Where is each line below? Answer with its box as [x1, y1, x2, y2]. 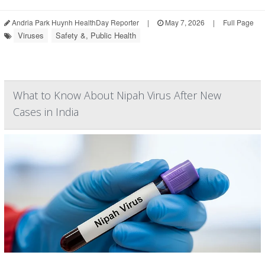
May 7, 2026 [163, 17, 205, 27]
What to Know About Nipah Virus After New [13, 88, 221, 102]
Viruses [18, 30, 44, 41]
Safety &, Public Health [56, 30, 136, 41]
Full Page [223, 17, 254, 27]
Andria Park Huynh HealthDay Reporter [10, 17, 139, 27]
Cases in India [13, 105, 79, 119]
